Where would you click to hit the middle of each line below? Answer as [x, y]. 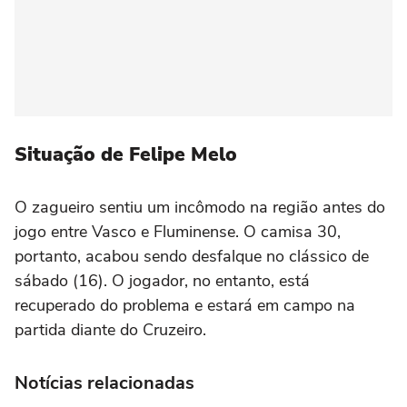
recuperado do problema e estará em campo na [185, 305]
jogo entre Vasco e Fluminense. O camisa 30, [178, 232]
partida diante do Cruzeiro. [110, 330]
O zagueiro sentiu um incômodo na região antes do [200, 207]
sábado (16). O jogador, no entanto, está [162, 281]
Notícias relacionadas [104, 383]
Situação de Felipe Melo [126, 154]
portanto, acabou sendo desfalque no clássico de [192, 256]
